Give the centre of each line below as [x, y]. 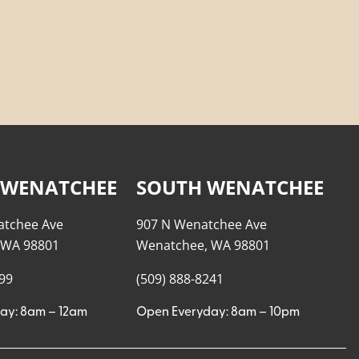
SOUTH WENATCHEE [230, 187]
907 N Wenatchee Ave [201, 224]
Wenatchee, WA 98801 [203, 245]
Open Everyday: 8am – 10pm [218, 312]
